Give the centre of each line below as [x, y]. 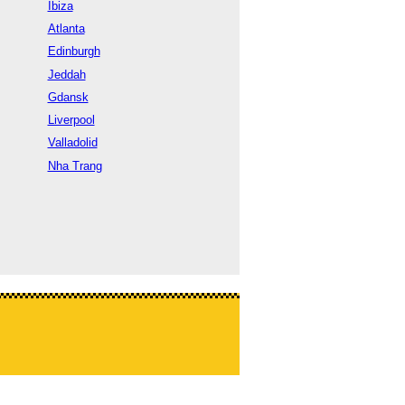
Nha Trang [75, 165]
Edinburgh [74, 52]
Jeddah [66, 74]
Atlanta [66, 29]
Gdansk [68, 97]
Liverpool [71, 120]
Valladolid [72, 143]
